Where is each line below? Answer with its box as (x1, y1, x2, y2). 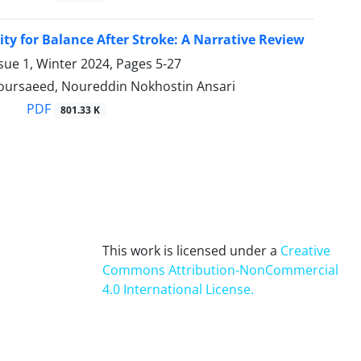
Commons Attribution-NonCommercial (102, 261, 339, 280)
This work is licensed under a (102, 242, 281, 260)
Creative (280, 242, 331, 260)
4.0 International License (102, 280, 251, 299)
